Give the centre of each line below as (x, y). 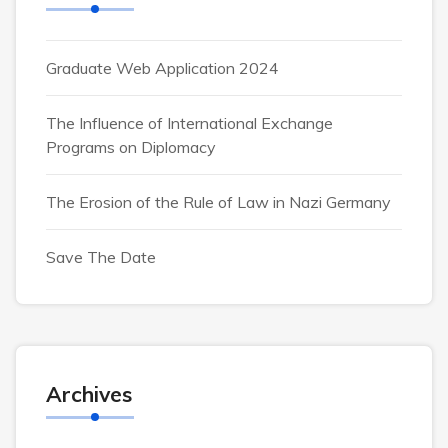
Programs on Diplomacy (131, 147)
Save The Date (101, 257)
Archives (89, 394)
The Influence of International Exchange (189, 123)
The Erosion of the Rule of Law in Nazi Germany (218, 202)
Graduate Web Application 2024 (162, 68)
